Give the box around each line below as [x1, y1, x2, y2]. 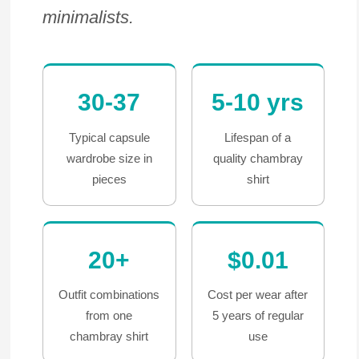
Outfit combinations [58, 288, 160, 302]
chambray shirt [70, 329, 149, 344]
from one [86, 309, 133, 323]
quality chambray [212, 151, 303, 165]
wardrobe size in [66, 151, 152, 165]
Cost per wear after [208, 288, 309, 302]
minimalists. [42, 6, 134, 27]
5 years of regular [212, 309, 304, 323]
